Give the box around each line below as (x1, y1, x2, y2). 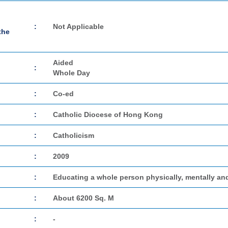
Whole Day (53, 69, 90, 77)
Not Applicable (53, 22, 104, 31)
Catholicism (53, 131, 94, 139)
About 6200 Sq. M (53, 194, 114, 202)
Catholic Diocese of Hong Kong (53, 110, 163, 119)
